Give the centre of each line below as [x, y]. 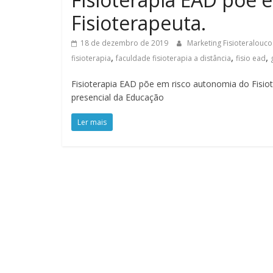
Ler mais [92, 122]
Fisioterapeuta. [139, 23]
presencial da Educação [118, 97]
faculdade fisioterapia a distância [173, 58]
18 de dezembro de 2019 [124, 43]
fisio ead [251, 58]
